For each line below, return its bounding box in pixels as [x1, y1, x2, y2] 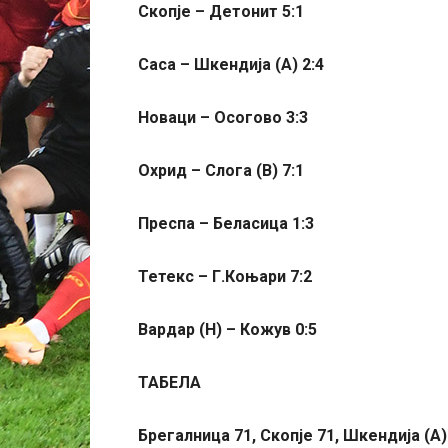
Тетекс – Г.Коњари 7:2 [138, 267, 312, 286]
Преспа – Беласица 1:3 [138, 214, 314, 233]
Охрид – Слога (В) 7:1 [138, 161, 304, 180]
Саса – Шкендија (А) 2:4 [138, 55, 324, 74]
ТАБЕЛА [138, 373, 201, 392]
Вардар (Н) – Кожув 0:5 [138, 320, 317, 339]
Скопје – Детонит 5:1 [138, 2, 304, 21]
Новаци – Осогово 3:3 [138, 108, 308, 127]
